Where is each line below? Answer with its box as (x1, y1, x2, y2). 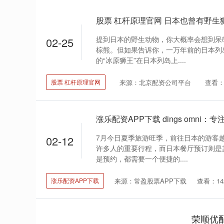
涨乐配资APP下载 (51, 176, 99, 185)
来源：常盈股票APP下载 (114, 175, 186, 185)
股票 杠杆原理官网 (51, 77, 100, 86)
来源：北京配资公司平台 (119, 77, 191, 87)
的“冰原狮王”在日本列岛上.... (96, 55, 186, 65)
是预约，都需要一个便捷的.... (96, 153, 188, 164)
